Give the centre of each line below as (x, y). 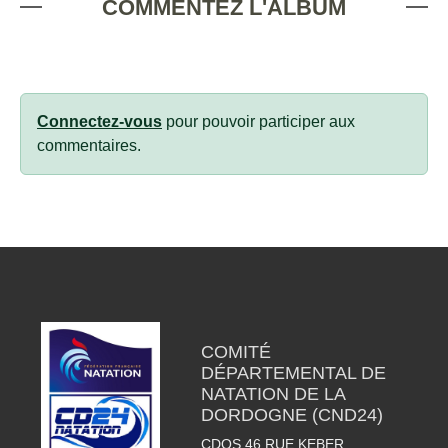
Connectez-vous (99, 122)
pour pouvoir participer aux (258, 122)
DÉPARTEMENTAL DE (293, 373)
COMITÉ (235, 352)
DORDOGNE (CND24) (291, 415)
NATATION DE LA (272, 394)
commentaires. (89, 146)
